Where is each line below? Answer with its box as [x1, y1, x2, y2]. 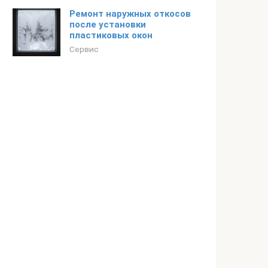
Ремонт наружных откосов [69, 8, 191, 19]
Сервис [69, 44, 99, 54]
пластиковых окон [69, 30, 153, 41]
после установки [69, 19, 146, 30]
